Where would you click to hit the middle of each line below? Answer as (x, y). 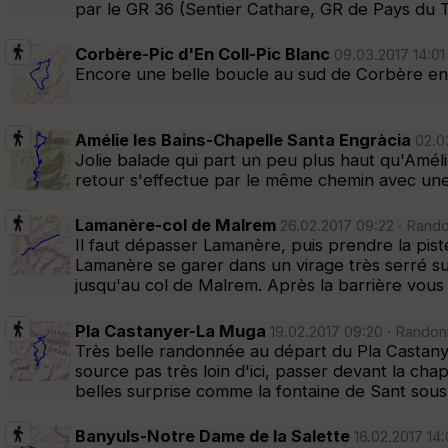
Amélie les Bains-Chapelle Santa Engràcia (243, 139)
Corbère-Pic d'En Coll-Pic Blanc (202, 54)
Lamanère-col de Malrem (175, 225)
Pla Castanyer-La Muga (170, 330)
